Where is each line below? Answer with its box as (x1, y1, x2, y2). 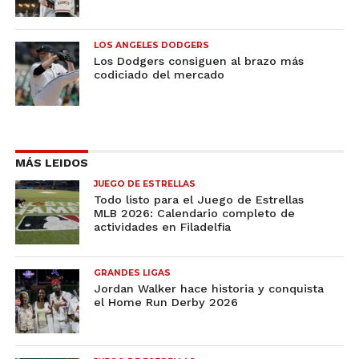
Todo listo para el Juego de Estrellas (94, 192, 305, 206)
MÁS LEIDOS (14, 155, 88, 169)
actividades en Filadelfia (94, 220, 232, 233)
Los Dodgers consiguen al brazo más (94, 54, 305, 67)
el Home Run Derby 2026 (94, 295, 239, 309)
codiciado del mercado (94, 67, 225, 81)
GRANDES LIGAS (94, 267, 171, 278)
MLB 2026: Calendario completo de (94, 206, 296, 220)
